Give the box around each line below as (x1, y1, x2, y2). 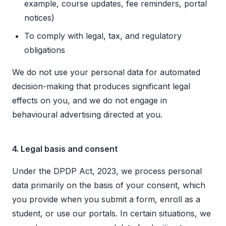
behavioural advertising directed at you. (12, 109, 162, 120)
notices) (24, 13, 54, 23)
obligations (24, 45, 65, 55)
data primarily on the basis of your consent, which (12, 180, 205, 191)
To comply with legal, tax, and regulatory (24, 31, 182, 41)
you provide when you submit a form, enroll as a (12, 194, 200, 205)
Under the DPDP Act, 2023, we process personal (12, 166, 202, 177)
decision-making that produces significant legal (12, 81, 190, 92)
